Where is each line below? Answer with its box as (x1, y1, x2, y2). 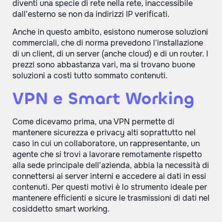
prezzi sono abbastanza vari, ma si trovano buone (12, 59, 195, 70)
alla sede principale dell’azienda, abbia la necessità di (12, 160, 209, 170)
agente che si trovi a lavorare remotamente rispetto (12, 149, 202, 160)
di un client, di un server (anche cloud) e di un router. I (12, 49, 208, 59)
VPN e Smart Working (12, 87, 194, 110)
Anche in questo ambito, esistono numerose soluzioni (12, 27, 208, 38)
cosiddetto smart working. (12, 203, 110, 214)
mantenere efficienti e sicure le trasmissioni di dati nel (12, 192, 210, 203)
